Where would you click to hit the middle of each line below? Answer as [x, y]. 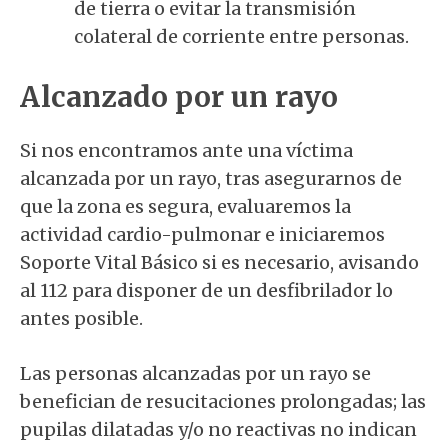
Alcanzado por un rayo [179, 97]
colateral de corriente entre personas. [241, 36]
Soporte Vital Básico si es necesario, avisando [219, 262]
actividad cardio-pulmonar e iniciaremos [202, 234]
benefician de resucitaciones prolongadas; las [223, 401]
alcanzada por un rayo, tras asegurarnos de [211, 178]
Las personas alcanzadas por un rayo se [195, 373]
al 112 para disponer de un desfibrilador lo [206, 290]
